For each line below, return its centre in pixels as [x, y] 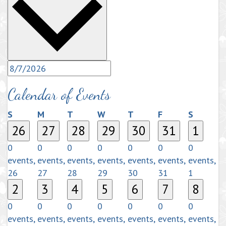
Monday [60, 114]
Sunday [27, 114]
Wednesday [128, 114]
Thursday [152, 114]
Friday [174, 114]
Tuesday [89, 114]
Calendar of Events [59, 95]
